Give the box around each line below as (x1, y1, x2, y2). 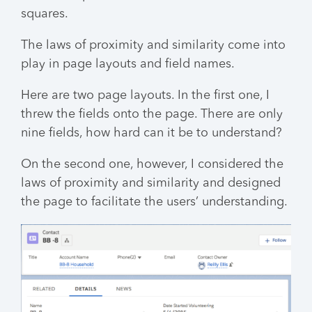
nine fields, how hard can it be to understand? (21, 126, 282, 139)
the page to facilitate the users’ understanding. (21, 195, 288, 208)
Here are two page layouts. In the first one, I (21, 88, 270, 102)
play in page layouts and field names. (21, 57, 235, 70)
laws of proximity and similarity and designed (21, 176, 281, 189)
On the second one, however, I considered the (21, 157, 283, 171)
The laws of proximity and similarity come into (21, 38, 286, 52)
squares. (21, 7, 68, 20)
